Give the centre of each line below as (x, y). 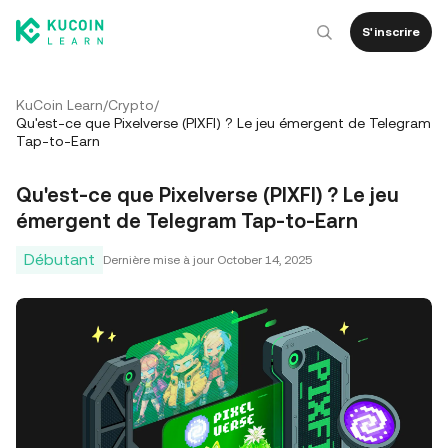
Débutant (59, 259)
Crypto (131, 105)
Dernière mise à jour (158, 259)
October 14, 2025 (264, 259)
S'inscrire (391, 32)
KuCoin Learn (59, 105)
